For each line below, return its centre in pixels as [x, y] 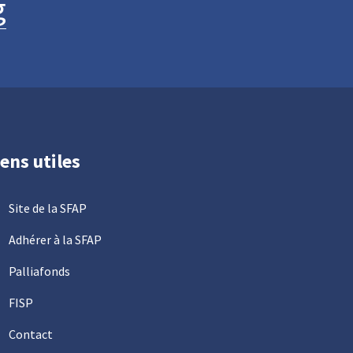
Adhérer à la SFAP [55, 240]
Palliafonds [39, 271]
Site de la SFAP [48, 208]
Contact [31, 334]
